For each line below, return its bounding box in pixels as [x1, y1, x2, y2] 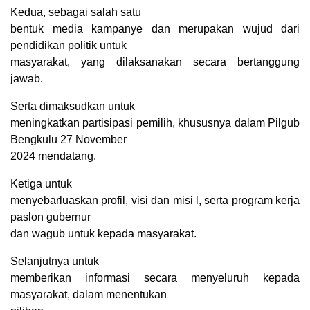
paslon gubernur [10, 211, 91, 224]
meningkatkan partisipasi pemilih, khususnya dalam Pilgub [10, 117, 300, 129]
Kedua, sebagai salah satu [10, 6, 141, 19]
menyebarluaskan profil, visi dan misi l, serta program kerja [10, 194, 300, 207]
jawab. [10, 73, 43, 85]
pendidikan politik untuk [10, 39, 127, 52]
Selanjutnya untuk [10, 255, 99, 268]
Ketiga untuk [10, 178, 72, 190]
